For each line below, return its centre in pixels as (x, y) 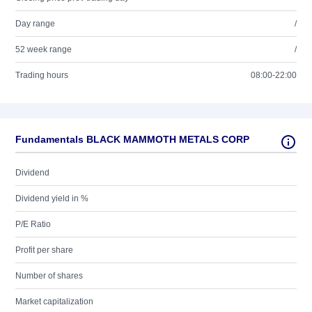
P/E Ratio (33, 224)
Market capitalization (54, 302)
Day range (35, 24)
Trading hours (42, 75)
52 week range (44, 49)
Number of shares (49, 276)
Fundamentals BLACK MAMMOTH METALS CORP (132, 139)
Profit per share (44, 250)
